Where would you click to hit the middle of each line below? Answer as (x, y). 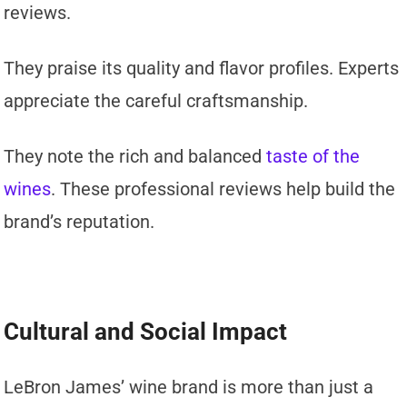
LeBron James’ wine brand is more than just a (189, 387)
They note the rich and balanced (135, 156)
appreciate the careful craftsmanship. (156, 100)
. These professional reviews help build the (223, 189)
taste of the (313, 156)
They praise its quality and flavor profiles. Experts (202, 68)
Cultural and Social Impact (146, 331)
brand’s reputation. (79, 221)
